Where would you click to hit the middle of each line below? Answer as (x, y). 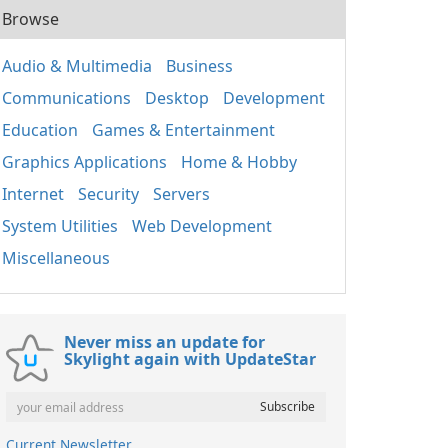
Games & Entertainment (183, 130)
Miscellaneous (56, 258)
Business (199, 66)
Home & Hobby (239, 162)
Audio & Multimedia (77, 66)
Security (108, 194)
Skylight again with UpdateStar (190, 359)
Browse (30, 19)
